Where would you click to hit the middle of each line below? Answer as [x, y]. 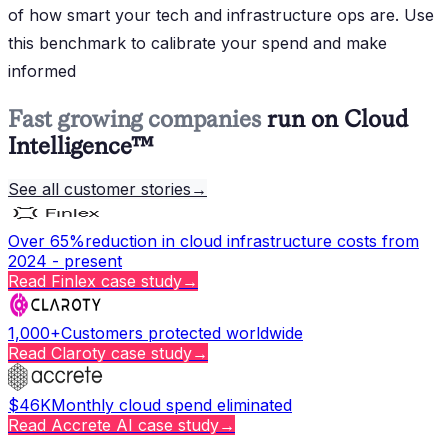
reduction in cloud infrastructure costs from [252, 240]
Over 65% [46, 240]
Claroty [78, 352]
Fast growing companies [134, 118]
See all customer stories [99, 188]
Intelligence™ [80, 145]
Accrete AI [92, 424]
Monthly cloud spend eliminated [171, 404]
